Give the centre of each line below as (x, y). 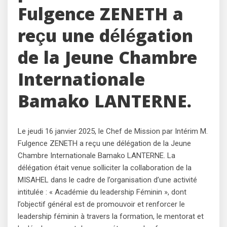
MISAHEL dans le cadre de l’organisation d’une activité (107, 180)
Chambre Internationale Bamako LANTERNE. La (97, 155)
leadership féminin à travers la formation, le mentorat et (111, 216)
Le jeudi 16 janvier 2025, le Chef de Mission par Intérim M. (113, 131)
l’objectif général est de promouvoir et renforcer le (101, 204)
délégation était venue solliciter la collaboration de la (105, 167)
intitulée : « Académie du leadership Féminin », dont (102, 192)
